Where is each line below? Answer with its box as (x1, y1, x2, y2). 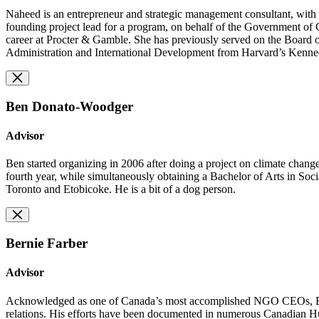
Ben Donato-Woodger (6, 98, 133, 114)
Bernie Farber (6, 236, 88, 251)
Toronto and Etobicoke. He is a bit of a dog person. (6, 183, 236, 196)
